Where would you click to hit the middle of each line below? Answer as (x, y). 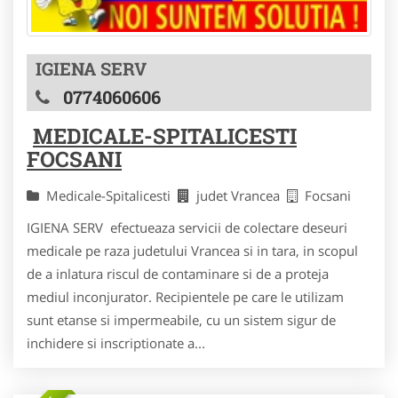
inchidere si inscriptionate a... (116, 342)
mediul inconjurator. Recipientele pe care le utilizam (185, 296)
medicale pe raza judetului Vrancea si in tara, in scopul (192, 250)
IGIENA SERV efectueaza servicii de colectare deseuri (187, 227)
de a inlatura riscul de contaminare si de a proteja (178, 273)
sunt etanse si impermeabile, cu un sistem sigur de (181, 319)
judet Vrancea (242, 195)
